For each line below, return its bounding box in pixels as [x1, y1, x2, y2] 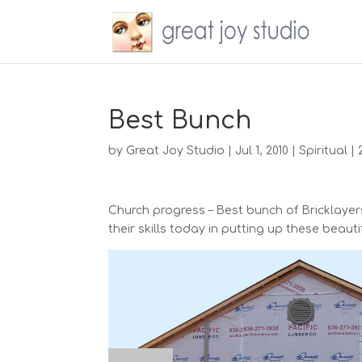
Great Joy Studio [126, 145, 225, 157]
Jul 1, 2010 [235, 145, 289, 157]
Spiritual [299, 145, 348, 157]
